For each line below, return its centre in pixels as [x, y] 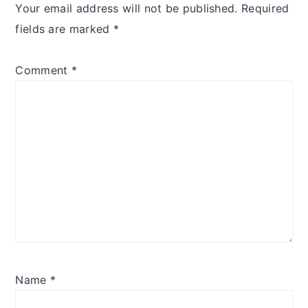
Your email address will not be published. [126, 9]
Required [265, 9]
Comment [43, 70]
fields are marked [64, 29]
